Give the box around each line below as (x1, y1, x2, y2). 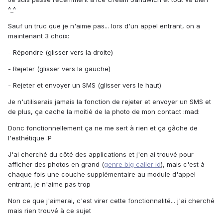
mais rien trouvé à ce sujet (8, 207, 91, 215)
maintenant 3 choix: (8, 32, 69, 40)
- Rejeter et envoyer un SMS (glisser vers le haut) (8, 81, 161, 90)
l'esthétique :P (8, 134, 52, 142)
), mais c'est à (161, 160, 205, 169)
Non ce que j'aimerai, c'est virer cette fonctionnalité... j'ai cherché (8, 197, 215, 205)
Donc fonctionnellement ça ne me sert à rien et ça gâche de (8, 124, 198, 132)
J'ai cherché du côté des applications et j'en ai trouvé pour (8, 150, 194, 159)
